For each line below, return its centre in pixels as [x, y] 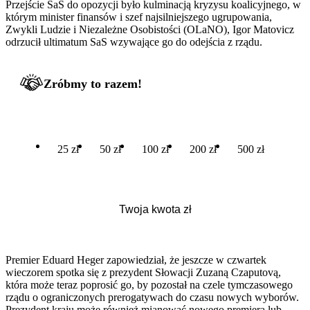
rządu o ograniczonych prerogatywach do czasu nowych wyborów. [152, 297]
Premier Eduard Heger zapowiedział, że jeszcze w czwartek [136, 259]
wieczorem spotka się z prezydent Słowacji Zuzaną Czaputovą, [143, 272]
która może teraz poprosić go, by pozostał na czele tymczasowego [149, 284]
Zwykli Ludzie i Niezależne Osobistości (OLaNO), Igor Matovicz [150, 29]
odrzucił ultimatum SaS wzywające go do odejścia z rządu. [134, 42]
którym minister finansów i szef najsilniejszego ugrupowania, [139, 17]
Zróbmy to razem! [93, 83]
